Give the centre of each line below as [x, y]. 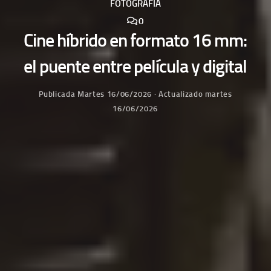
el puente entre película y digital [135, 67]
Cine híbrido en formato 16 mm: [135, 41]
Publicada [58, 94]
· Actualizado [178, 94]
